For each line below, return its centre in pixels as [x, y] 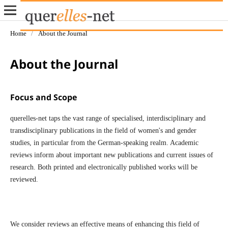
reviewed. [24, 179]
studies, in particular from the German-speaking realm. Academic [104, 142]
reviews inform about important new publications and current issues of [111, 155]
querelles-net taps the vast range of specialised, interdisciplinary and [108, 118]
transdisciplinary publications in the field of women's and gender [103, 130]
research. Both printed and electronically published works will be [104, 167]
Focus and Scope [43, 97]
